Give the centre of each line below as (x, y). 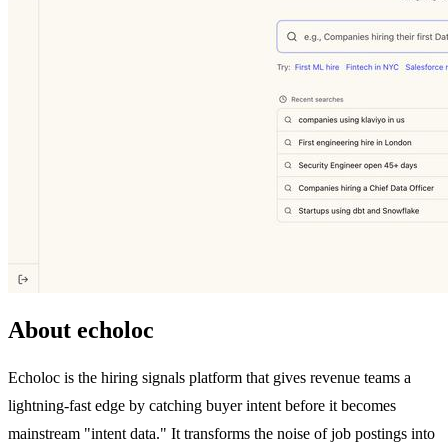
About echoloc (81, 329)
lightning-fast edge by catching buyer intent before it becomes (202, 405)
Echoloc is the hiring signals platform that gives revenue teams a (209, 377)
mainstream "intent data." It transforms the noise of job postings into (221, 433)
